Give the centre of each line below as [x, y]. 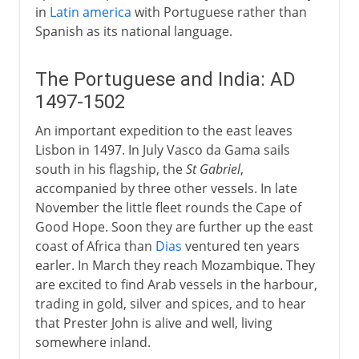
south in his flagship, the [110, 169]
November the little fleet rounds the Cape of [168, 207]
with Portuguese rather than [219, 12]
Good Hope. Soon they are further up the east [174, 226]
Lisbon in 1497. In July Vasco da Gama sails [162, 149]
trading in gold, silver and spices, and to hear [170, 303]
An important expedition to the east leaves [163, 130]
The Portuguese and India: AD [165, 79]
